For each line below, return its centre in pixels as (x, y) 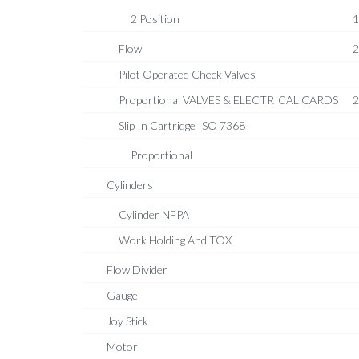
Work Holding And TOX (175, 240)
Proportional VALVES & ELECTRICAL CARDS (228, 100)
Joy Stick (127, 321)
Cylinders (130, 185)
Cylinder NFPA (154, 214)
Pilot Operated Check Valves (187, 74)
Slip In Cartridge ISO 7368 (182, 125)
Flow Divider (137, 270)
